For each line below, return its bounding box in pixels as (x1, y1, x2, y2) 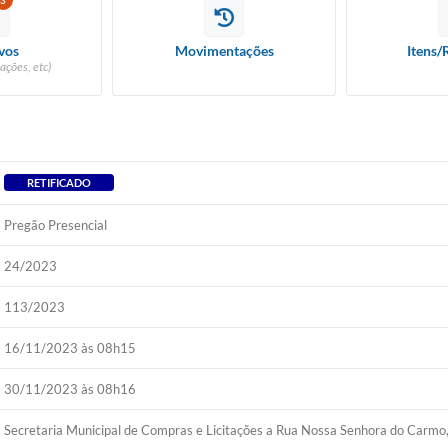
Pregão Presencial (4, 217, 108, 233)
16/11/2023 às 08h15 (4, 340, 137, 356)
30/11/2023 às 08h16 (4, 381, 137, 397)
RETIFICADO (27, 176, 92, 189)
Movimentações (174, 42, 274, 59)
